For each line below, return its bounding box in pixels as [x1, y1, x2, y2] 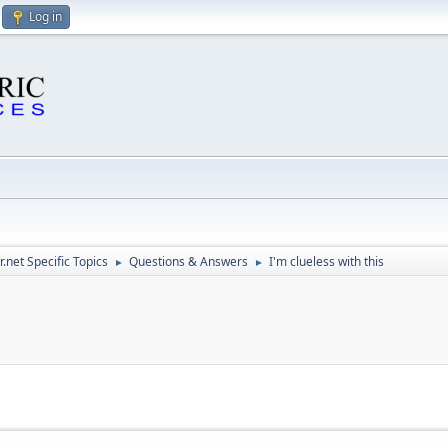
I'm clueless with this [269, 253, 384, 270]
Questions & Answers [129, 253, 248, 270]
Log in [29, 8, 62, 25]
